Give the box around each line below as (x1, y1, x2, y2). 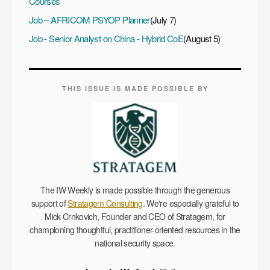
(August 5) (183, 31, 221, 45)
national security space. (95, 236, 175, 249)
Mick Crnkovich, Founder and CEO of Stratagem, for (45, 210, 225, 222)
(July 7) (149, 13, 177, 26)
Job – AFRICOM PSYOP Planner (29, 13, 150, 26)
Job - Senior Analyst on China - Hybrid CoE (29, 31, 184, 45)
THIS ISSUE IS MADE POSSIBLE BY (61, 83, 209, 93)
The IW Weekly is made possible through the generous (40, 183, 230, 196)
